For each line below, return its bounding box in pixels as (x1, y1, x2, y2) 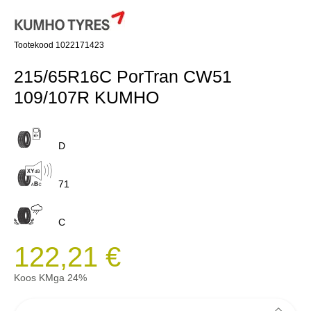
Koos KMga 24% (14, 271, 87, 283)
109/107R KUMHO (14, 87, 159, 107)
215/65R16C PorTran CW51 (14, 66, 232, 86)
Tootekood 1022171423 (14, 40, 104, 50)
